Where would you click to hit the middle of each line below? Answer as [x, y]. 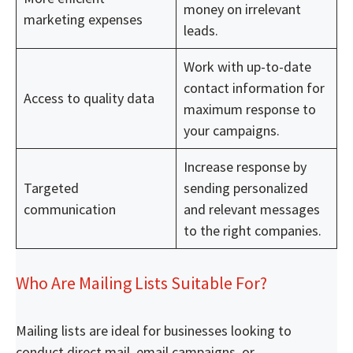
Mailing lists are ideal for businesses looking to [154, 330]
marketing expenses [83, 19]
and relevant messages [252, 209]
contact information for [254, 87]
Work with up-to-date [247, 66]
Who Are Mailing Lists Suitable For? [141, 282]
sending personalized [246, 188]
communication [70, 209]
